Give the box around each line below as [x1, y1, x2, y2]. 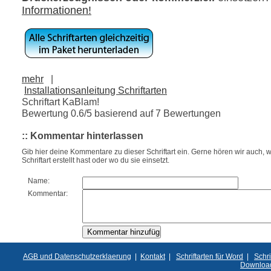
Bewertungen [161, 107, 221, 119]
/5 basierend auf [84, 107, 155, 119]
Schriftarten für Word [176, 252, 243, 261]
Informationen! [22, 4, 91, 16]
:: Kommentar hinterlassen [22, 130, 143, 141]
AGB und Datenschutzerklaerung [23, 252, 131, 261]
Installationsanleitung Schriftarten [24, 84, 167, 96]
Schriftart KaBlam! [22, 96, 99, 107]
